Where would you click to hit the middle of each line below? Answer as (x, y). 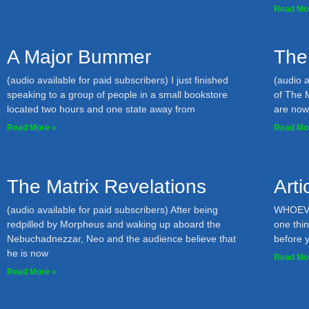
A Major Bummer (79, 57)
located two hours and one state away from (101, 109)
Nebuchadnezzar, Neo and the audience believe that (121, 239)
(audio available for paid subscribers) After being (112, 210)
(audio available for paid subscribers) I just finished (118, 80)
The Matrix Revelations (107, 187)
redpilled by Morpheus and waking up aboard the (114, 224)
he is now (28, 253)
